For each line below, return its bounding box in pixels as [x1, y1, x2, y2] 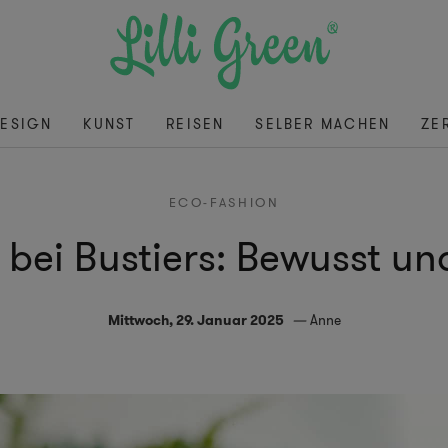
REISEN [166, 114, 225, 135]
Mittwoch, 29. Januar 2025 [107, 310, 284, 331]
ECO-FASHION [168, 193, 280, 213]
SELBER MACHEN [255, 114, 391, 135]
